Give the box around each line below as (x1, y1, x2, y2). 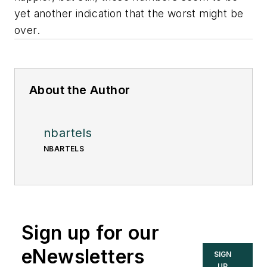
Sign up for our (21, 221, 159, 245)
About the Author (29, 83, 131, 98)
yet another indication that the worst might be (14, 7, 244, 20)
